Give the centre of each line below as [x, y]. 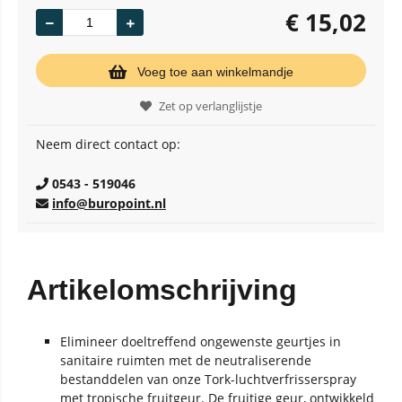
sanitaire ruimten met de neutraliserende [186, 360]
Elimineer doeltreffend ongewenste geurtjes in [201, 341]
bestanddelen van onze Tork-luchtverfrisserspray [208, 379]
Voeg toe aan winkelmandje [215, 72]
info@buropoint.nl [109, 203]
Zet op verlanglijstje [210, 106]
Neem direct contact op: [108, 144]
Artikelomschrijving [162, 290]
